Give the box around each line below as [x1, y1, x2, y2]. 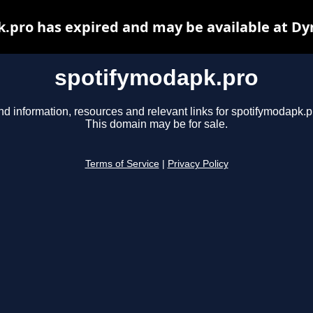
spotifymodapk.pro [54, 65, 259, 90]
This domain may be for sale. [85, 118, 228, 131]
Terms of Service [85, 159, 159, 170]
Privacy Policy [167, 159, 228, 170]
